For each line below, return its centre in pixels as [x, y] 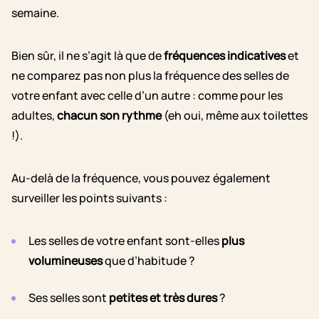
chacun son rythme [109, 115]
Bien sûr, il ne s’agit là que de [88, 56]
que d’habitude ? [149, 261]
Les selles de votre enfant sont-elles [125, 241]
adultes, [34, 115]
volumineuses [66, 261]
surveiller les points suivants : [89, 198]
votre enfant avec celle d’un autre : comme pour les [147, 95]
